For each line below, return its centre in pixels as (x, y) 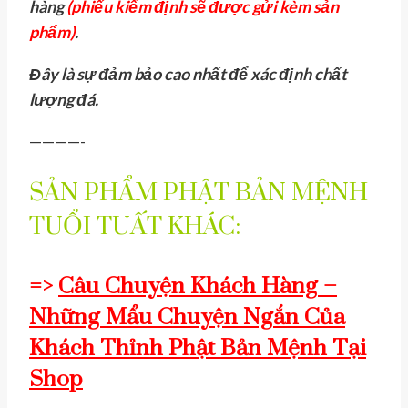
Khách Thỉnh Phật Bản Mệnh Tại (198, 349)
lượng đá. (64, 99)
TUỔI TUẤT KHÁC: (135, 226)
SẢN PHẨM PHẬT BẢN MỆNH (199, 193)
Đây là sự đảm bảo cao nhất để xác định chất (188, 73)
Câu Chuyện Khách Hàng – (198, 287)
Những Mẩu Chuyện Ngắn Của (187, 318)
